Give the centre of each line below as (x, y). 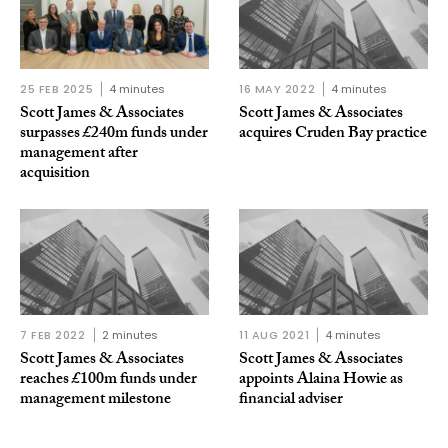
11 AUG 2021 (274, 335)
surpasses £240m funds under (114, 134)
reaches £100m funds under (108, 381)
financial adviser (291, 401)
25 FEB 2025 (57, 88)
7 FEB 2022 (53, 335)
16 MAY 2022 (277, 88)
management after (79, 154)
